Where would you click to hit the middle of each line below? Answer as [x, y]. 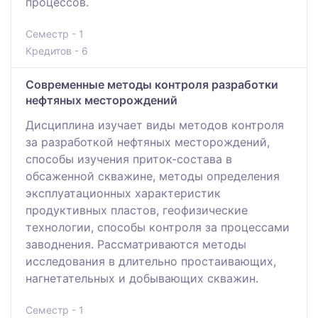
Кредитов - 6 [57, 51]
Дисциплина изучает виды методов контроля [155, 125]
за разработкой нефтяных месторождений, [148, 142]
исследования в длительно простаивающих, [151, 262]
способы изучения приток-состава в [129, 159]
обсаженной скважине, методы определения [153, 176]
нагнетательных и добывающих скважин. [142, 279]
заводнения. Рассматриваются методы [136, 245]
